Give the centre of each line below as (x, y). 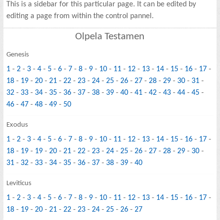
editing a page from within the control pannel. (80, 16)
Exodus (17, 125)
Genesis (18, 55)
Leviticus (19, 184)
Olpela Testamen (110, 37)
